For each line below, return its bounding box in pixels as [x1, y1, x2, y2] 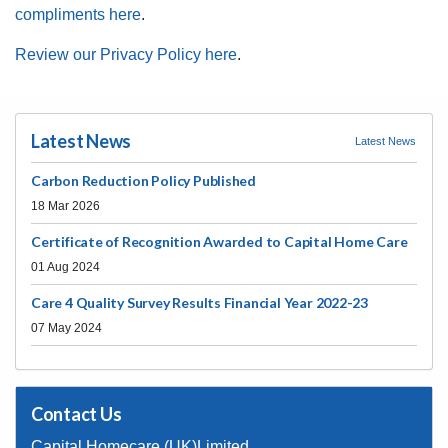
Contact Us [31, 403, 122, 425]
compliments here [15, 6, 141, 23]
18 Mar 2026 [31, 199, 100, 213]
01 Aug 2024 [31, 260, 100, 274]
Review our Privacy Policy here [15, 46, 237, 63]
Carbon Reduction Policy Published [31, 172, 257, 189]
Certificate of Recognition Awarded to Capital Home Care [31, 233, 408, 250]
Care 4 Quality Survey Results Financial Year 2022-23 [31, 294, 369, 311]
